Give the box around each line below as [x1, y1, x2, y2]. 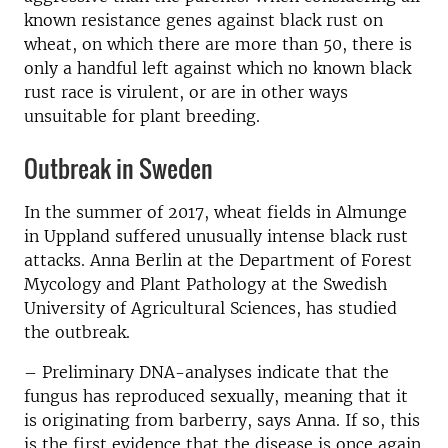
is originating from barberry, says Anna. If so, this [24, 410, 420, 430]
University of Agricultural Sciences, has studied [24, 298, 397, 318]
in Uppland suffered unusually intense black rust [24, 226, 408, 246]
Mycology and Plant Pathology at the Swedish [24, 274, 387, 294]
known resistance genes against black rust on [24, 10, 383, 30]
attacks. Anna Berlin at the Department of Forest [24, 250, 412, 270]
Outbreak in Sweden [24, 150, 213, 186]
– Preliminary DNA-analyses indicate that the [24, 362, 389, 382]
